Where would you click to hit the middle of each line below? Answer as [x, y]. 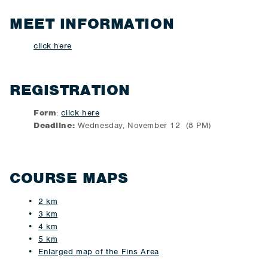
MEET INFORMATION [95, 23]
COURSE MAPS [69, 178]
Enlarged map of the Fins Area [99, 252]
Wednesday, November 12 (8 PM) [143, 125]
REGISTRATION [70, 90]
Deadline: [54, 125]
